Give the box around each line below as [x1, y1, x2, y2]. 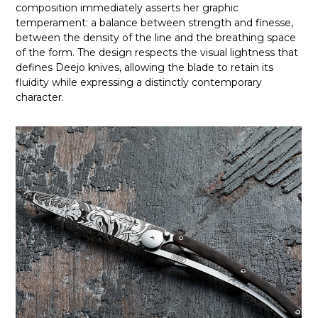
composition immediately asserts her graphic [16, 1, 239, 15]
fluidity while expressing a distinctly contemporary [16, 76, 263, 89]
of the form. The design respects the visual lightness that [16, 46, 299, 60]
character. [16, 91, 65, 104]
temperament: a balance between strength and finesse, [16, 16, 294, 30]
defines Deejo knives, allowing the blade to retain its [16, 61, 274, 75]
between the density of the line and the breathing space [16, 31, 297, 45]
